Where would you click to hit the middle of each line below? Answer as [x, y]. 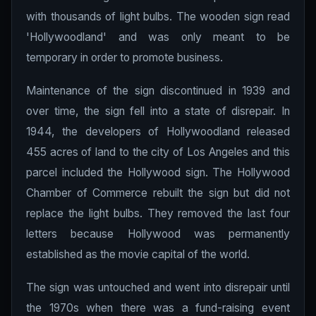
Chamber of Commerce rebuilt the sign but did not [158, 193]
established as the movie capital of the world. [138, 254]
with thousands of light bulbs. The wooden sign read [158, 17]
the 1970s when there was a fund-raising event [158, 308]
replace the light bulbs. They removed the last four [158, 213]
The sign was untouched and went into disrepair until [158, 287]
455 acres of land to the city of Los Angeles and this [158, 152]
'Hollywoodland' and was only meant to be [158, 37]
